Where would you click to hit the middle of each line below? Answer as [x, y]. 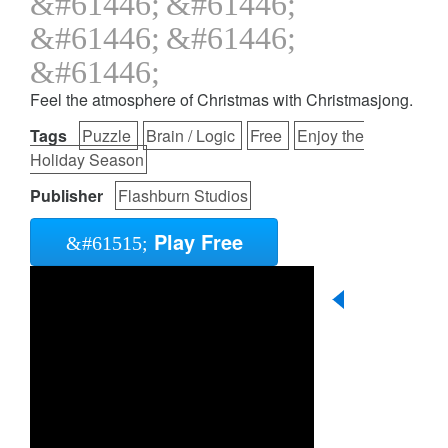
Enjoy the [330, 136]
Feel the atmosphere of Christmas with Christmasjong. [221, 100]
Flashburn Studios [183, 196]
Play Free [195, 242]
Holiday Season [87, 160]
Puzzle [108, 136]
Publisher [66, 196]
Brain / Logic [192, 136]
